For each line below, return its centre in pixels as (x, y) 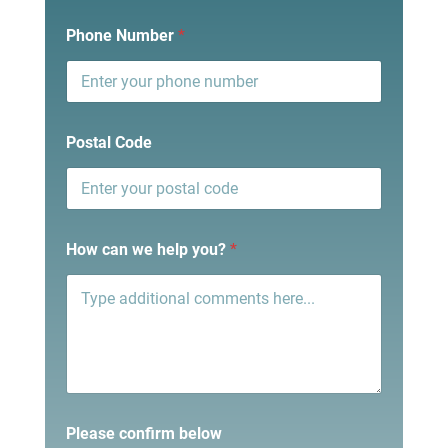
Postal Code (109, 143)
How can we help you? (148, 250)
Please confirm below (144, 434)
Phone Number (122, 36)
